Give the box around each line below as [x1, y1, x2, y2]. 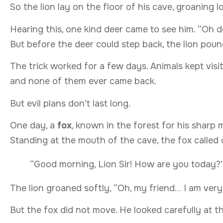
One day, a [10, 119, 57, 131]
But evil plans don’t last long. [10, 98, 130, 109]
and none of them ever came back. [10, 76, 156, 87]
